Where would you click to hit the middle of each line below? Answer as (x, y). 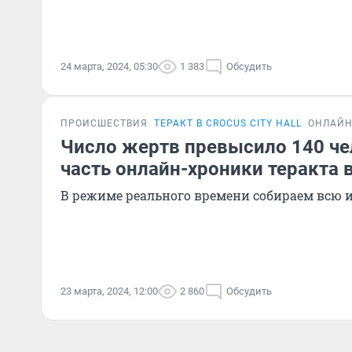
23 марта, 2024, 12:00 (109, 291)
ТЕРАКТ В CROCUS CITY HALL (228, 123)
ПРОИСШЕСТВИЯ (104, 123)
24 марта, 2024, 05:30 (109, 66)
